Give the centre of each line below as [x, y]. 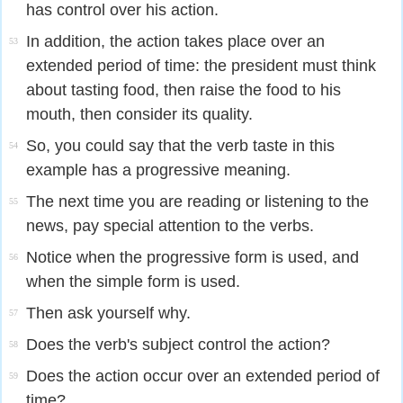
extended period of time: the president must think [201, 66]
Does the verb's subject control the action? [178, 345]
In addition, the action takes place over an [175, 41]
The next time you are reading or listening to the [197, 201]
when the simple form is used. [133, 282]
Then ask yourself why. [108, 313]
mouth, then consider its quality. [139, 114]
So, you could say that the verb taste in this [180, 146]
